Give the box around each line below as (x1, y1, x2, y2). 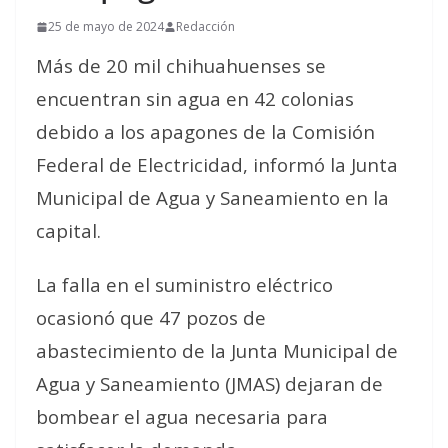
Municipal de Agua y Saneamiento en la (36, 185, 389, 210)
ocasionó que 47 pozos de (36, 305, 266, 330)
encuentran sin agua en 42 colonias (36, 86, 354, 111)
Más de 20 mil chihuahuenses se (36, 53, 326, 78)
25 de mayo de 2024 (48, 18, 164, 35)
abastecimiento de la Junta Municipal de (36, 338, 398, 363)
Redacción (176, 18, 235, 35)
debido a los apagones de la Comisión (36, 119, 375, 144)
